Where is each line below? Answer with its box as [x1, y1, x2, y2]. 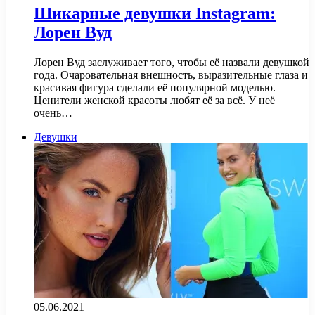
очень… [34, 106, 72, 119]
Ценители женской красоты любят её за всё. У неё [34, 94, 275, 106]
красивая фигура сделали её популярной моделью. [34, 81, 276, 94]
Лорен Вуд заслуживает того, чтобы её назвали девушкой [34, 56, 309, 68]
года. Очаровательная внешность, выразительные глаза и [34, 68, 308, 81]
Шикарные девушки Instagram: [34, 4, 276, 22]
